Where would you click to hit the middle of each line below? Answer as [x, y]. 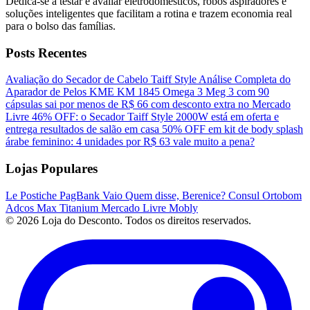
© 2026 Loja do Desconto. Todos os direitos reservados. [128, 220]
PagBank [81, 195]
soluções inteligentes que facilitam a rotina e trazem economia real [149, 14]
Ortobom [282, 195]
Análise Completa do [245, 80]
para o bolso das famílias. [61, 26]
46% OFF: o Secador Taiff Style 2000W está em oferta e [155, 117]
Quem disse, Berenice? [177, 195]
